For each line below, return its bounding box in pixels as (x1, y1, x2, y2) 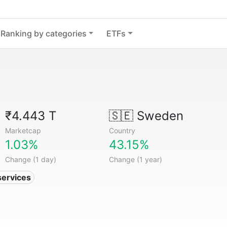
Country (108, 126, 135, 135)
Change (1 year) (108, 155, 162, 164)
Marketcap (5, 126, 42, 135)
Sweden (133, 108, 183, 123)
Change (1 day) (5, 155, 57, 164)
